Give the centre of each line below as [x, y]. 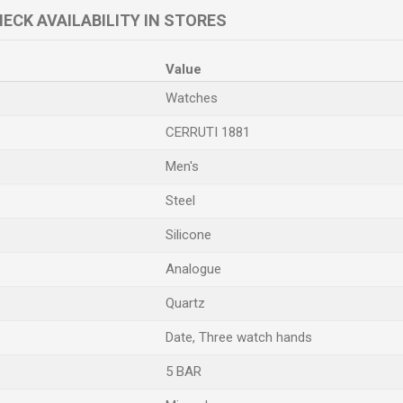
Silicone [188, 235]
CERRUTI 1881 [208, 132]
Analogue [193, 269]
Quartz [185, 303]
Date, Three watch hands [239, 337]
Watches [192, 98]
